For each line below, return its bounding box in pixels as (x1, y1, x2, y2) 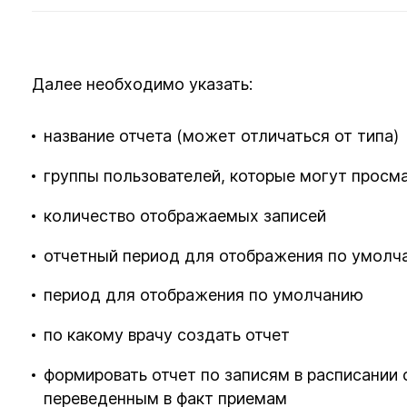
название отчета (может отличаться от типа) (44, 126, 400, 146)
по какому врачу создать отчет (44, 325, 291, 345)
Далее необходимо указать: (32, 74, 253, 94)
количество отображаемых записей (44, 205, 327, 225)
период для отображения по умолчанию (44, 285, 364, 305)
